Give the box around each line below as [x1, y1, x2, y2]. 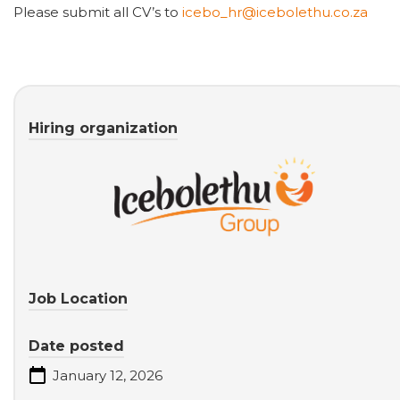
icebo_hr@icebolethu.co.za [182, 4, 368, 21]
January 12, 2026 [49, 367, 162, 385]
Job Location [29, 290, 128, 308]
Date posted [29, 337, 124, 355]
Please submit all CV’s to [13, 4, 182, 21]
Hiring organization [29, 120, 178, 137]
